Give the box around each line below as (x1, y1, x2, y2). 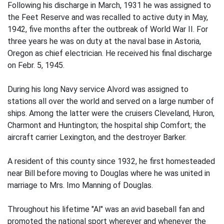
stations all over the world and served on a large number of (7, 96, 214, 106)
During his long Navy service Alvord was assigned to (7, 84, 188, 94)
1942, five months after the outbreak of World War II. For (7, 24, 208, 34)
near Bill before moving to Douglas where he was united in (7, 168, 210, 178)
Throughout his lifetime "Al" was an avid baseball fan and (7, 204, 204, 214)
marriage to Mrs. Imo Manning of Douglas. (7, 180, 153, 190)
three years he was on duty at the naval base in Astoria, (7, 36, 201, 46)
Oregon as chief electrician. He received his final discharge (7, 48, 212, 58)
